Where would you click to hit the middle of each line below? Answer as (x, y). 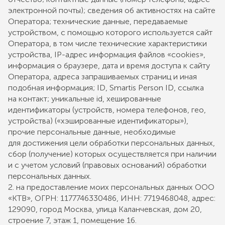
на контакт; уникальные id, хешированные (85, 99)
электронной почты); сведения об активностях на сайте (112, 10)
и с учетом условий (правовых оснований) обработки (107, 165)
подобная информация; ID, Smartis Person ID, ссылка (106, 88)
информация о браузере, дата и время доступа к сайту (109, 66)
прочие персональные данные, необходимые (92, 132)
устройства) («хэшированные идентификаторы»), (98, 121)
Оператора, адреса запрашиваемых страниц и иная (102, 77)
